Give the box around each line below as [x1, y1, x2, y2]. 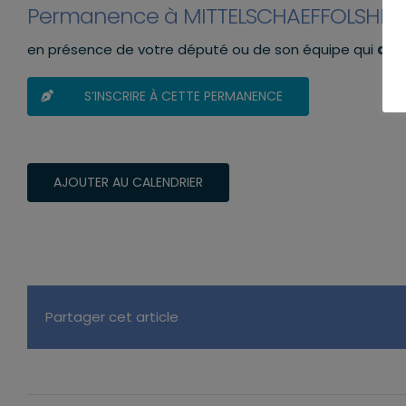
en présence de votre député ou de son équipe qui [27, 39, 377, 59]
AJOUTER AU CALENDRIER [53, 172, 203, 191]
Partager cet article [45, 306, 179, 326]
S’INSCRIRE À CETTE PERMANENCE [84, 86, 283, 105]
